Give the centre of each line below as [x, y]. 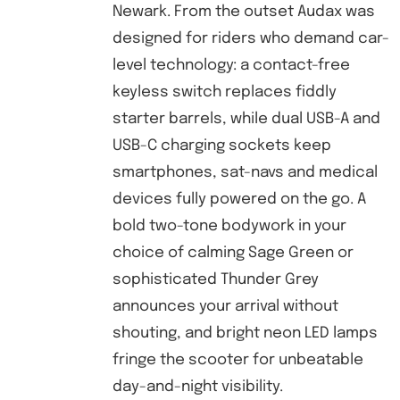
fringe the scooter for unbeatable [237, 360]
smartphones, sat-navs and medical [245, 173]
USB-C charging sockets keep [221, 146]
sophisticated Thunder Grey [215, 280]
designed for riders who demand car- [250, 39]
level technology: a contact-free [231, 66]
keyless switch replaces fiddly [224, 92]
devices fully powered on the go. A [239, 200]
